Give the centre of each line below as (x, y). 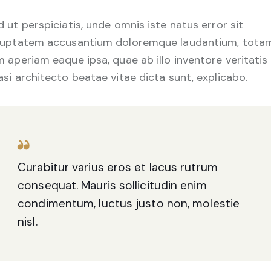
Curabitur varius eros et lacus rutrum (118, 167)
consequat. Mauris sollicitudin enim (112, 185)
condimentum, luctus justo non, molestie (129, 203)
